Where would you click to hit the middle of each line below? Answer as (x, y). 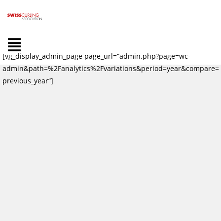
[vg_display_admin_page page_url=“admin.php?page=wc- (96, 56)
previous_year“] (28, 81)
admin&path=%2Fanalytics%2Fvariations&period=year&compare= (111, 68)
